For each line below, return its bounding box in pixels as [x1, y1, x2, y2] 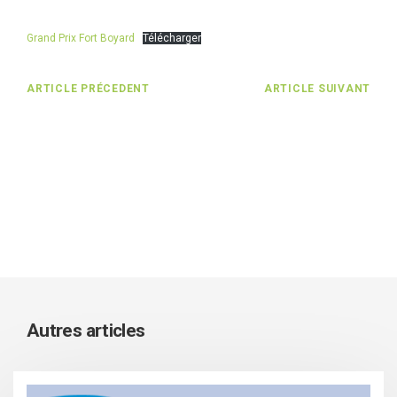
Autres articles [27, 320, 145, 342]
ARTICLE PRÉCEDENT [27, 82, 150, 96]
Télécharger [143, 32, 201, 45]
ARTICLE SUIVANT [263, 82, 370, 96]
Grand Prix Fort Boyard [27, 32, 135, 45]
